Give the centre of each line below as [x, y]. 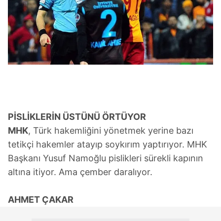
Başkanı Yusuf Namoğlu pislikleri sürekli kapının [106, 158]
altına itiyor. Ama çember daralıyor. [80, 172]
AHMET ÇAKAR [41, 200]
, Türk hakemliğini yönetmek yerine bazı [111, 131]
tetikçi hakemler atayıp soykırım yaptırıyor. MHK [108, 145]
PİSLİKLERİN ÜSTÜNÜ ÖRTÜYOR [77, 117]
